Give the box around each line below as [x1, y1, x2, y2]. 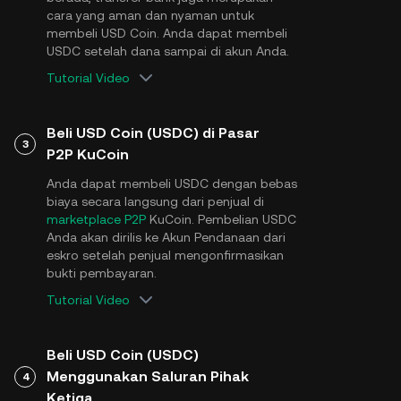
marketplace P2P [47, 212, 146, 226]
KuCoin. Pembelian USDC [146, 212, 296, 226]
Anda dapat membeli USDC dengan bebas [47, 176, 297, 191]
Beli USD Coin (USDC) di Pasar [47, 124, 260, 141]
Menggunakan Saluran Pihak [47, 368, 249, 385]
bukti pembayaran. [47, 266, 157, 280]
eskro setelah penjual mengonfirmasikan [47, 248, 284, 262]
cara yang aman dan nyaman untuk [47, 8, 254, 22]
